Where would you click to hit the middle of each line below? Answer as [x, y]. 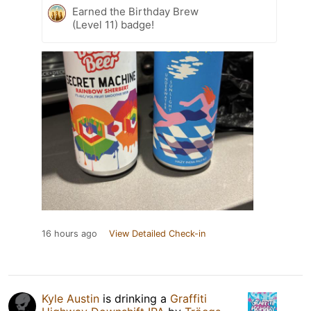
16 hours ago [69, 233]
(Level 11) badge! [113, 24]
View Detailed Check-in [157, 233]
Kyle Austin [70, 298]
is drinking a [135, 298]
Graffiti [188, 298]
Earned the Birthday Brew [135, 11]
